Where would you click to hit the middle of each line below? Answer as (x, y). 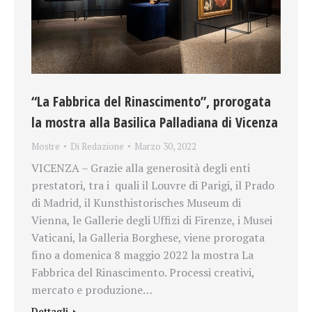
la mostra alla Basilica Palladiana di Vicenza (155, 123)
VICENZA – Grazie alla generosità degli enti (141, 168)
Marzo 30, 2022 (165, 147)
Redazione (103, 147)
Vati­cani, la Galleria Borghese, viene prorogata (148, 238)
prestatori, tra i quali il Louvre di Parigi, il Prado (153, 186)
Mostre (46, 147)
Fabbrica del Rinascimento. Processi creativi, (143, 273)
